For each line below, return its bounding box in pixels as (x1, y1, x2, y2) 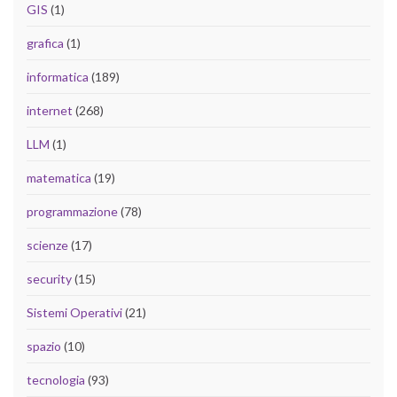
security (27, 271, 72, 287)
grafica (27, 35, 64, 51)
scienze (27, 237, 68, 253)
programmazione (27, 204, 118, 220)
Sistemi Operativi (27, 305, 122, 321)
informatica (27, 69, 89, 85)
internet (27, 103, 73, 119)
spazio (27, 339, 61, 354)
